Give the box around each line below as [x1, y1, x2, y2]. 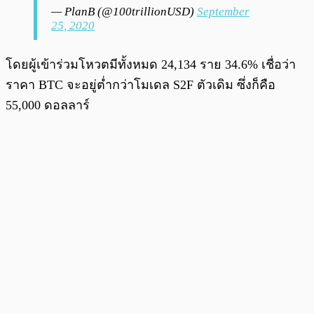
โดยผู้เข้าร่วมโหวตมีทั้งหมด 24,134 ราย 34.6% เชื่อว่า [6, 57, 296, 72]
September [197, 5, 250, 19]
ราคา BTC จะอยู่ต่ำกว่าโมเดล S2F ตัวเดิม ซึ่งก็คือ [6, 78, 275, 93]
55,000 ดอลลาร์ [6, 98, 90, 113]
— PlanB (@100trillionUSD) [51, 5, 197, 19]
